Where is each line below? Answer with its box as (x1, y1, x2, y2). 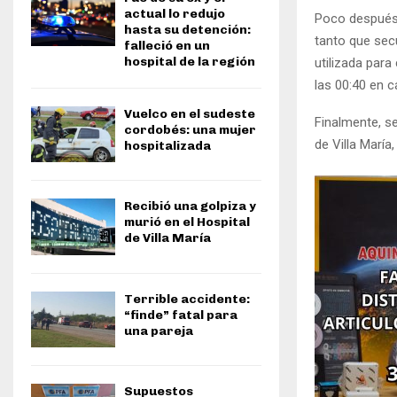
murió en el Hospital (124, 214, 250, 230)
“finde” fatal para (124, 307, 237, 323)
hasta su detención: (124, 22, 251, 37)
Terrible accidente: (124, 291, 250, 307)
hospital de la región (124, 54, 255, 69)
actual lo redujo (124, 6, 225, 21)
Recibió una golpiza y (124, 198, 256, 214)
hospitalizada (124, 138, 211, 153)
